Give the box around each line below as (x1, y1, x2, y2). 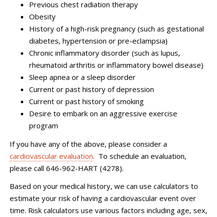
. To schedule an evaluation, (93, 151, 186, 161)
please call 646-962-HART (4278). (10, 163, 124, 173)
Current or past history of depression (29, 84, 154, 94)
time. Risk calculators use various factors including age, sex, (10, 205, 207, 216)
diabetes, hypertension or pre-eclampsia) (29, 36, 168, 46)
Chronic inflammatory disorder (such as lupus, (29, 48, 180, 58)
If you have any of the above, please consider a (10, 139, 167, 149)
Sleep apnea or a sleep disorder (29, 72, 136, 82)
